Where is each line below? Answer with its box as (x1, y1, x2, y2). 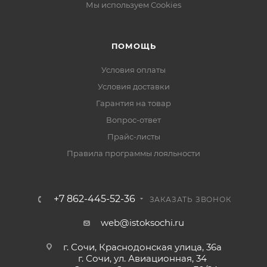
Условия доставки (97, 82, 170, 91)
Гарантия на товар (96, 98, 171, 108)
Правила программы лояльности (67, 148, 200, 158)
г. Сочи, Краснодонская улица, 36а (63, 241, 222, 253)
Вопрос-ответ (106, 115, 161, 125)
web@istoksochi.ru (100, 217, 184, 228)
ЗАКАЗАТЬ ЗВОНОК (149, 195, 231, 204)
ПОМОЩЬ (111, 41, 156, 51)
